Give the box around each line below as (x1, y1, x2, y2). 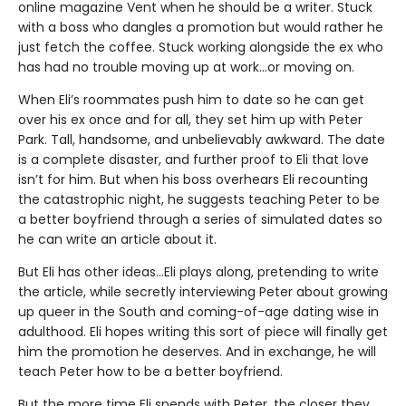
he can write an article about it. (18, 229, 217, 248)
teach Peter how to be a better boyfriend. (18, 362, 283, 381)
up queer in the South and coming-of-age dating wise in (18, 302, 379, 321)
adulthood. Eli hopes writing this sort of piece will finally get (18, 322, 388, 341)
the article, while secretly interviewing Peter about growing (18, 282, 388, 301)
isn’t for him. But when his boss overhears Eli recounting (18, 169, 368, 188)
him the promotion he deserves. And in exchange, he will (18, 342, 376, 361)
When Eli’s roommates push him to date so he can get (18, 90, 364, 109)
